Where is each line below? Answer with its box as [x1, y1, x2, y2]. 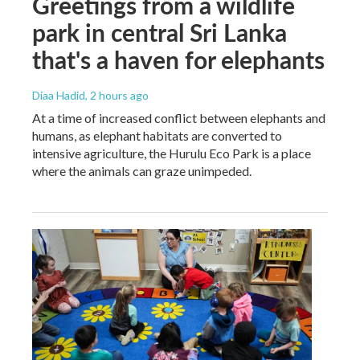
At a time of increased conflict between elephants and [32, 110, 325, 126]
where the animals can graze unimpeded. [32, 163, 252, 179]
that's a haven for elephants [32, 43, 325, 77]
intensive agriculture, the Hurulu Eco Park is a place [32, 145, 311, 162]
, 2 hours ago [85, 88, 149, 103]
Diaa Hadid [32, 88, 85, 103]
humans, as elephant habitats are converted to [32, 128, 282, 144]
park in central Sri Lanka [32, 15, 287, 50]
